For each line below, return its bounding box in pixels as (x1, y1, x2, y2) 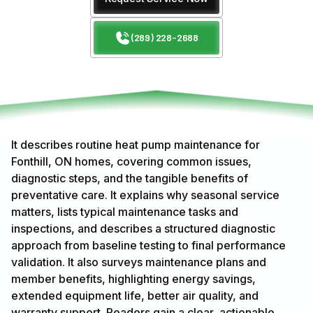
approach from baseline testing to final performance (11, 238, 286, 253)
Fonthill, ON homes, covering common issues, (11, 154, 252, 169)
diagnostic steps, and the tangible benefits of (11, 171, 248, 186)
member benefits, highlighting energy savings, (11, 272, 256, 286)
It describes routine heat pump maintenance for (11, 138, 260, 152)
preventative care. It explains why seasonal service (11, 188, 279, 203)
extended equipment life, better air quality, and (11, 289, 259, 303)
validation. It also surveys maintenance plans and (11, 255, 266, 270)
